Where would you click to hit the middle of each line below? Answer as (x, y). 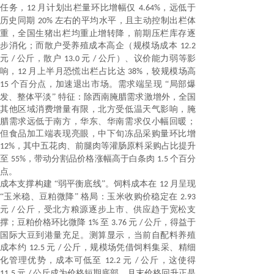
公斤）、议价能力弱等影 (147, 58)
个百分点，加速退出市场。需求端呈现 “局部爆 (103, 84)
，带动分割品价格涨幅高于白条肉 (91, 159)
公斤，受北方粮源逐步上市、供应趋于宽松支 (106, 209)
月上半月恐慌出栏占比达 (78, 71)
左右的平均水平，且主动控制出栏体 (125, 20)
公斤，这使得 (168, 260)
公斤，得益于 (170, 222)
